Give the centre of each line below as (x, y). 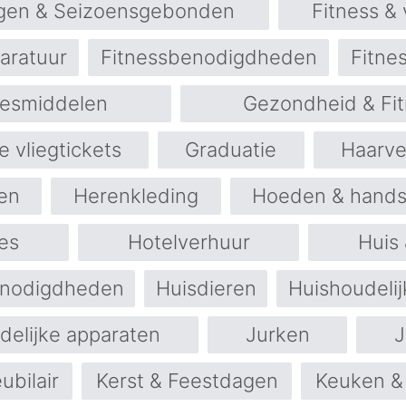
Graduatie (231, 150)
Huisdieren (206, 288)
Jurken (277, 334)
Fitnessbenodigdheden (208, 57)
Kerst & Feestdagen (187, 381)
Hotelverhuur (188, 242)
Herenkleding (135, 196)
